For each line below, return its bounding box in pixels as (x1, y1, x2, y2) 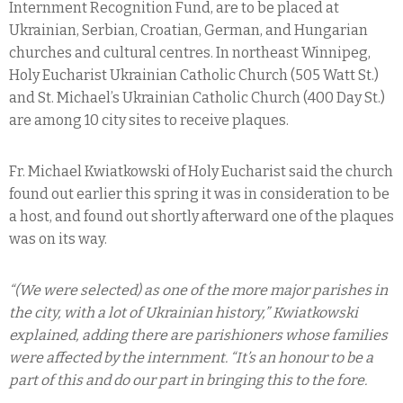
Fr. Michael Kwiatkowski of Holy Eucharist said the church (9, 162, 393, 180)
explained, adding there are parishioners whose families (9, 326, 388, 344)
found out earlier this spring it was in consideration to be (9, 184, 390, 202)
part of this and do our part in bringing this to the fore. (9, 371, 367, 389)
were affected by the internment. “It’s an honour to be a (9, 348, 373, 366)
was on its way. (9, 229, 107, 247)
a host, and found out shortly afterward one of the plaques (9, 207, 394, 225)
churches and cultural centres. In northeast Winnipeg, (9, 43, 371, 61)
